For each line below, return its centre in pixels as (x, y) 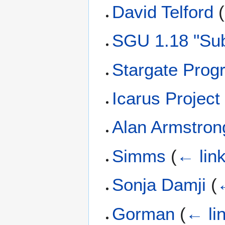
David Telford (163, 12)
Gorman (144, 213)
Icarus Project (166, 98)
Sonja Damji (159, 185)
